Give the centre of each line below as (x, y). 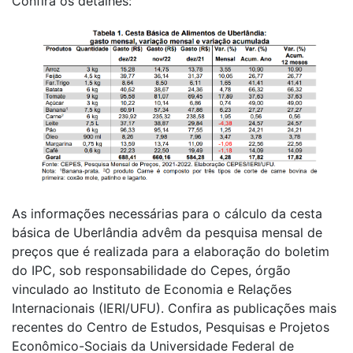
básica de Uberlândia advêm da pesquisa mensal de (167, 232)
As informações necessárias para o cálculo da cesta (167, 213)
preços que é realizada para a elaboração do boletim (171, 251)
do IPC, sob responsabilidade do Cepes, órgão (151, 270)
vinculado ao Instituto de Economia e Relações (152, 289)
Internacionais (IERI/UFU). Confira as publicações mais (174, 308)
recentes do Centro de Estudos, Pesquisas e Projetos (171, 327)
